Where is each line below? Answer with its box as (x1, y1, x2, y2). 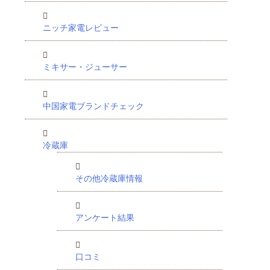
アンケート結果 (75, 212, 135, 223)
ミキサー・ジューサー (43, 61, 127, 72)
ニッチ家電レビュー (43, 22, 119, 33)
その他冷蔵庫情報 (75, 173, 143, 184)
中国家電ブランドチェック (43, 101, 144, 111)
